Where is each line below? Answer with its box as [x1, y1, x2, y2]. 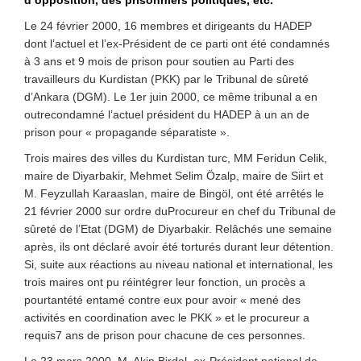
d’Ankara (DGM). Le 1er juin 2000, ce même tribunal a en [24, 90, 317, 103]
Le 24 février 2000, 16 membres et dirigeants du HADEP [24, 19, 312, 32]
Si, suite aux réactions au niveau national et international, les [24, 258, 333, 271]
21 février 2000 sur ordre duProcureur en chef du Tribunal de [24, 205, 336, 218]
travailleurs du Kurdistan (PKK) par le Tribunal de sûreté [24, 73, 309, 85]
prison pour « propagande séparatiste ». [24, 126, 230, 139]
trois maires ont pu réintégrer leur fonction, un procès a [24, 276, 305, 288]
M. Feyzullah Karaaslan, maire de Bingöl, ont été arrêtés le [24, 187, 324, 200]
